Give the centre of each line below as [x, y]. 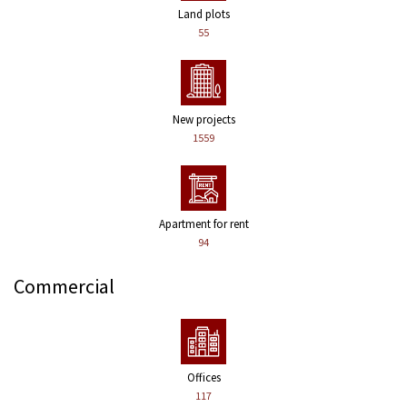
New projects [203, 119]
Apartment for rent [203, 223]
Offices [203, 377]
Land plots [203, 15]
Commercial [64, 286]
